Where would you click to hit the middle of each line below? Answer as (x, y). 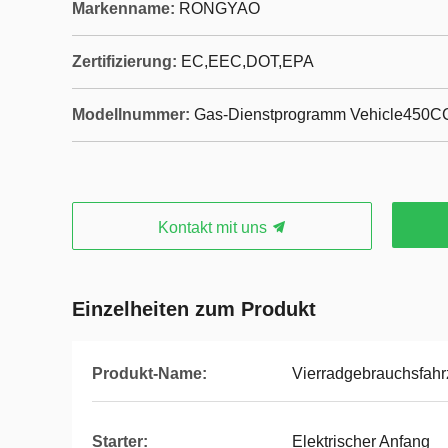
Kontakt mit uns (214, 227)
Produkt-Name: (149, 373)
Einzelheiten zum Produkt (194, 309)
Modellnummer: (131, 114)
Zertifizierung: (124, 61)
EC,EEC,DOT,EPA (247, 61)
